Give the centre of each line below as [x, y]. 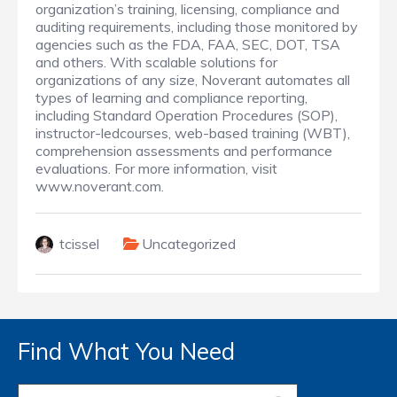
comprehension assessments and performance [184, 151]
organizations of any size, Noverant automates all [193, 80]
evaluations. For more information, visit [156, 169]
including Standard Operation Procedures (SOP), [187, 116]
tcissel [79, 244]
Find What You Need [126, 352]
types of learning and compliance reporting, [171, 98]
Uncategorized [189, 244]
